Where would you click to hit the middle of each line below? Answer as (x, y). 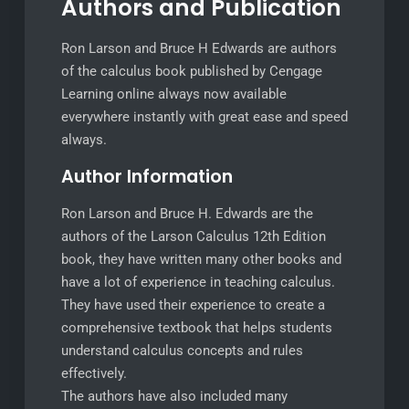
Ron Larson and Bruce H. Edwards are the (187, 214)
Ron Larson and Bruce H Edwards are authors (199, 48)
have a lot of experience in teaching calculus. (198, 282)
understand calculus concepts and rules (182, 351)
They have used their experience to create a (193, 305)
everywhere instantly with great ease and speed (204, 117)
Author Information (147, 177)
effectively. (94, 373)
